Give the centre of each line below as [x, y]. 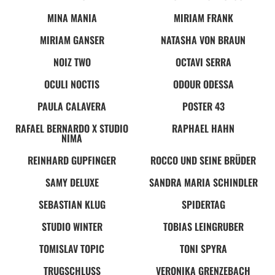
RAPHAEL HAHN [203, 128]
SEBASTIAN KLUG [72, 204]
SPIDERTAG [203, 204]
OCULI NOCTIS [72, 84]
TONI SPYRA [203, 248]
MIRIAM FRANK [203, 17]
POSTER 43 [203, 106]
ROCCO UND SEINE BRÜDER [203, 160]
